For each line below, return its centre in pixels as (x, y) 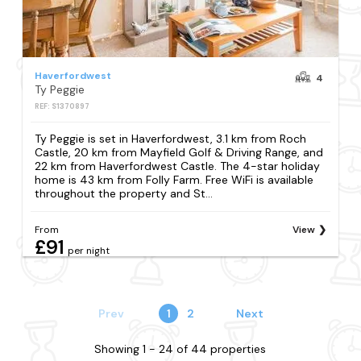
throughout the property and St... (124, 193)
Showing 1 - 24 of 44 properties (180, 349)
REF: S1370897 (62, 106)
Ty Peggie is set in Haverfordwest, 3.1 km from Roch (171, 138)
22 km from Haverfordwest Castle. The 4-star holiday (178, 166)
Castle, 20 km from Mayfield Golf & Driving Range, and (179, 152)
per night (89, 251)
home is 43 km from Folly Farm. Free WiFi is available (174, 179)
